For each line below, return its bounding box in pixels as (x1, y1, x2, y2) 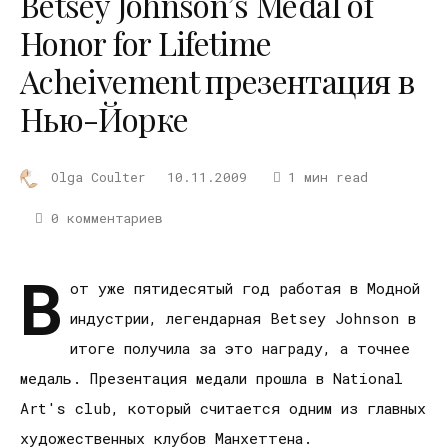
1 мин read (287, 167, 368, 186)
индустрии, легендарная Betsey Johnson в (70, 307, 416, 328)
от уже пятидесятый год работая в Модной (70, 277, 420, 298)
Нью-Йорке (20, 96, 189, 140)
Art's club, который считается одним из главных (20, 397, 426, 418)
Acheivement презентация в (20, 58, 414, 102)
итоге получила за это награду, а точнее (70, 337, 410, 358)
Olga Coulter (51, 167, 146, 186)
